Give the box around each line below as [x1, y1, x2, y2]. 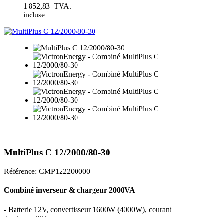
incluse [23, 10, 45, 19]
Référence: [4, 167, 39, 176]
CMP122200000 [39, 167, 90, 176]
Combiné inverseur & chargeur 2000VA [4, 186, 135, 195]
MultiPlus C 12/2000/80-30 [4, 147, 110, 158]
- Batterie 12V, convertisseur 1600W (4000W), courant [4, 205, 171, 214]
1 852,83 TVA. [23, 1, 71, 10]
